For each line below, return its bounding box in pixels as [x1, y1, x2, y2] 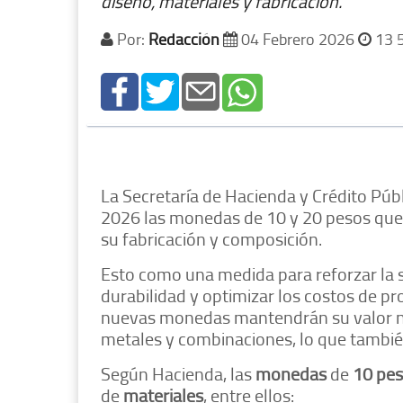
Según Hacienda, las [101, 361, 255, 387]
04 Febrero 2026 [237, 28, 358, 50]
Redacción [148, 28, 219, 50]
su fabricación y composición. [101, 226, 322, 252]
